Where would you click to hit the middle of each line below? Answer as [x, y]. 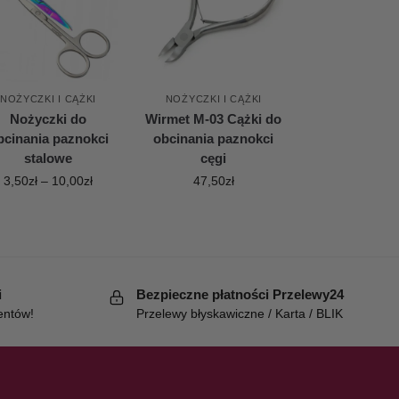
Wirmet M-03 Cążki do [214, 118]
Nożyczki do [49, 118]
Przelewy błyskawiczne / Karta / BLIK [240, 314]
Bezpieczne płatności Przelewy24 [240, 294]
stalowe [49, 158]
